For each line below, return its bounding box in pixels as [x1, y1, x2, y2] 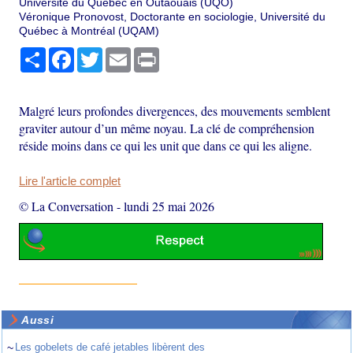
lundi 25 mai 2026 [124, 197, 215, 214]
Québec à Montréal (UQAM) [19, 24, 160, 37]
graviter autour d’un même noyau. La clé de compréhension [19, 119, 315, 136]
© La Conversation [19, 197, 114, 214]
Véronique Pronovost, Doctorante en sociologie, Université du [19, 9, 326, 23]
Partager [46, 46, 90, 60]
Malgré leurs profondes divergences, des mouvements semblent [19, 102, 331, 119]
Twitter [102, 46, 136, 60]
